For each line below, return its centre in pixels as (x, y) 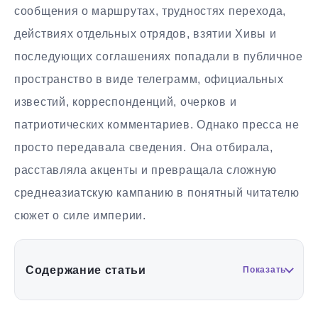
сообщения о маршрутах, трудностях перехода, (150, 11)
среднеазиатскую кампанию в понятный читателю (157, 193)
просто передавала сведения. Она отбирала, (144, 148)
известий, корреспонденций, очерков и (126, 102)
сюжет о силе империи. (80, 216)
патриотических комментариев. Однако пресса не (157, 125)
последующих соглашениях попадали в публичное (159, 57)
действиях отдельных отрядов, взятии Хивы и (146, 34)
